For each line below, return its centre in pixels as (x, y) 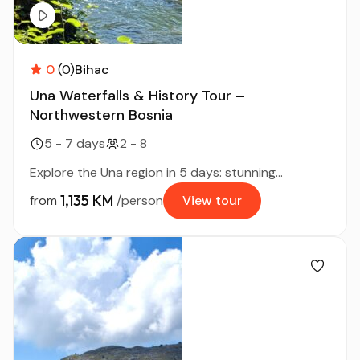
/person (140, 200)
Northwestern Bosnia (101, 115)
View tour (212, 200)
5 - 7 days (75, 143)
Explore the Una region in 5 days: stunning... (156, 172)
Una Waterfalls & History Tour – (137, 95)
